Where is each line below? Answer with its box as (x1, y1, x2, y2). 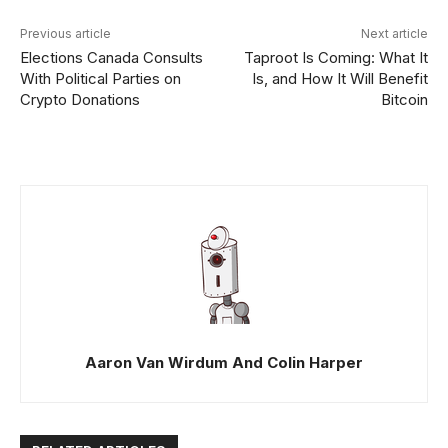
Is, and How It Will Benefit (251, 69, 428, 88)
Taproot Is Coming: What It (243, 48, 428, 67)
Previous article (20, 26, 111, 41)
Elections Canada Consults (20, 48, 203, 67)
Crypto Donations (20, 90, 140, 109)
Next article (360, 26, 428, 41)
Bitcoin (380, 90, 428, 109)
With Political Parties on (20, 69, 181, 88)
